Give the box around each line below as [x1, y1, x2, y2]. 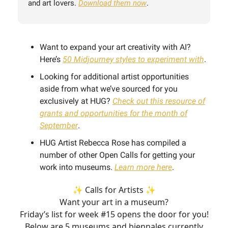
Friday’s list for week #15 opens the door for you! [19, 208, 209, 220]
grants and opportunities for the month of [40, 108, 187, 118]
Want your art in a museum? [60, 196, 168, 208]
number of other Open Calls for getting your [40, 150, 195, 160]
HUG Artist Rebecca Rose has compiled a [40, 137, 186, 148]
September [40, 120, 78, 130]
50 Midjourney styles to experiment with [63, 54, 204, 64]
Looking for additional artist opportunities [40, 71, 189, 81]
